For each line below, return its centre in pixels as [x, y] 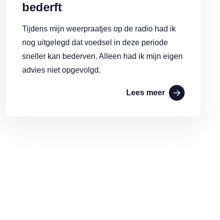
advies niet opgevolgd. [62, 70]
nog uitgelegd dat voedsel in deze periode [95, 42]
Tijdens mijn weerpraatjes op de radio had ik [99, 29]
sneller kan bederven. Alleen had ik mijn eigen [103, 56]
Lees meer [145, 93]
